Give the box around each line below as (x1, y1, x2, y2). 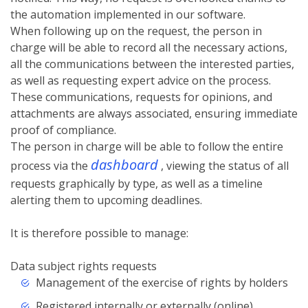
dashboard (91, 155, 158, 175)
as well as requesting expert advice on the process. (10, 73, 271, 89)
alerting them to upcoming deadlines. (10, 192, 202, 208)
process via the (10, 158, 91, 174)
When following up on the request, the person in (10, 23, 262, 39)
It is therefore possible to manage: (10, 225, 188, 241)
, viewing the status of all (161, 158, 289, 174)
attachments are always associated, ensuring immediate (10, 106, 298, 122)
